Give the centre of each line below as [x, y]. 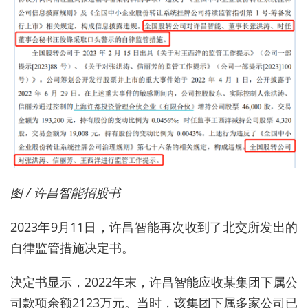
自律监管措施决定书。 [72, 247]
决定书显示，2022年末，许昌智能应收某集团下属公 [154, 282]
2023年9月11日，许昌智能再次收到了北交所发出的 [154, 227]
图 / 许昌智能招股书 [65, 192]
